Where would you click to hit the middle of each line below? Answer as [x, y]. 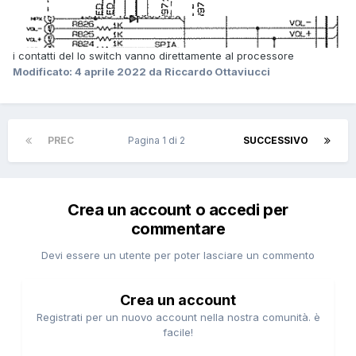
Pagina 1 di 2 [159, 140]
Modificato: [44, 72]
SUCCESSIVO [276, 140]
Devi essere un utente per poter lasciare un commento [178, 255]
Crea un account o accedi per [178, 209]
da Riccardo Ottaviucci [208, 72]
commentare [178, 228]
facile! [178, 332]
